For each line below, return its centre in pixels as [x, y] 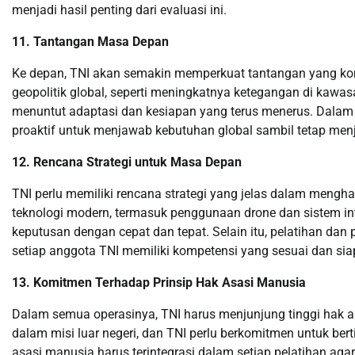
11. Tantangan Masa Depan [90, 42]
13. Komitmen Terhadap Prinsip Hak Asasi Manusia [159, 282]
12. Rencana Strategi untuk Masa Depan [127, 162]
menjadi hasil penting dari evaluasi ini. [119, 10]
